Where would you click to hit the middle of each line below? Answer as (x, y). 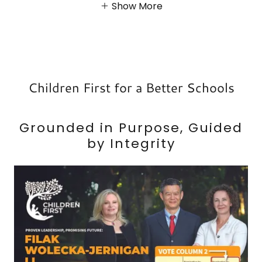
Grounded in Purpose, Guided (131, 127)
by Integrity (131, 143)
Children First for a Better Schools (131, 87)
